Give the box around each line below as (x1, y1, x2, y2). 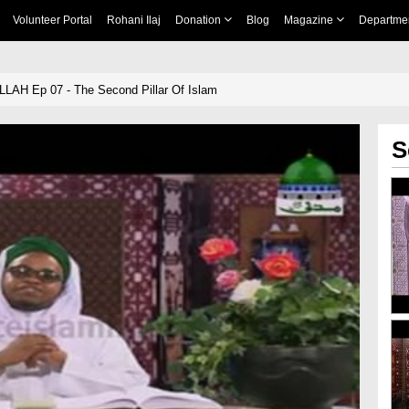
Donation (174, 14, 224, 26)
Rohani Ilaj (106, 14, 161, 26)
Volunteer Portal (12, 14, 92, 26)
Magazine (283, 14, 336, 26)
